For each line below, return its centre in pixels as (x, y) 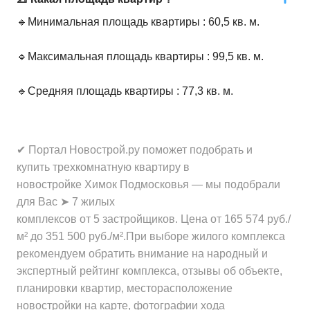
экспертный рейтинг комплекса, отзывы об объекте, (149, 271)
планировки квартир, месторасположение (125, 288)
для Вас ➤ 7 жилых (66, 202)
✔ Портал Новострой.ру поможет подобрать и (135, 150)
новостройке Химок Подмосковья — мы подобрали (148, 184)
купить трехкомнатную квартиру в (103, 167)
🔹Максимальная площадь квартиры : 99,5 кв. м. (140, 56)
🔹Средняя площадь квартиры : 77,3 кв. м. (125, 91)
